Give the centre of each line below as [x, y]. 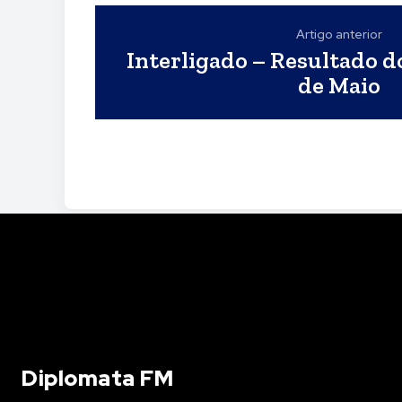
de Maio [339, 86]
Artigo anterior [339, 35]
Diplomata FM [97, 379]
